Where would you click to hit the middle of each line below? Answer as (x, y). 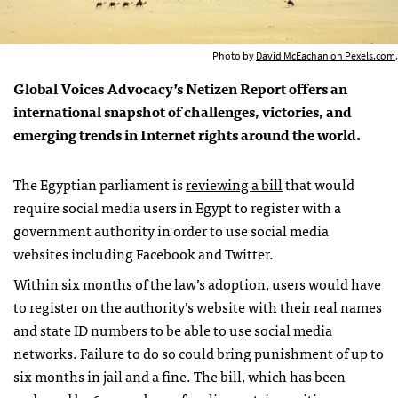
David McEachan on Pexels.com (326, 56)
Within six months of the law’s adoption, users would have (197, 283)
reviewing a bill (234, 183)
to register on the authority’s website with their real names (198, 306)
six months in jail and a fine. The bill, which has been (179, 375)
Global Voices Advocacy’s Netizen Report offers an (180, 88)
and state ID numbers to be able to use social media (173, 329)
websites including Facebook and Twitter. (143, 253)
